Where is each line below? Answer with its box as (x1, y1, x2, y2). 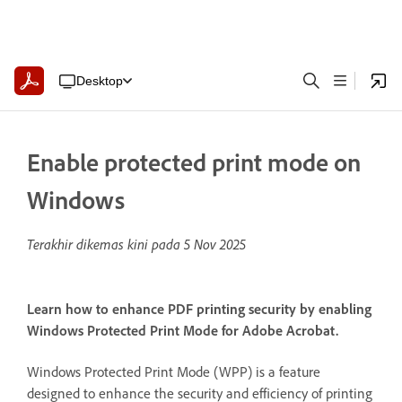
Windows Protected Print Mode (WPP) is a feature (27, 362, 320, 380)
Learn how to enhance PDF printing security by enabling (27, 300, 371, 319)
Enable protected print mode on (27, 146, 361, 178)
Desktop (75, 73, 123, 88)
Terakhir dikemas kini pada (27, 235, 184, 253)
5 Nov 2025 (184, 235, 246, 253)
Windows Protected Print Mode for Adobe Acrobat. (27, 321, 338, 340)
